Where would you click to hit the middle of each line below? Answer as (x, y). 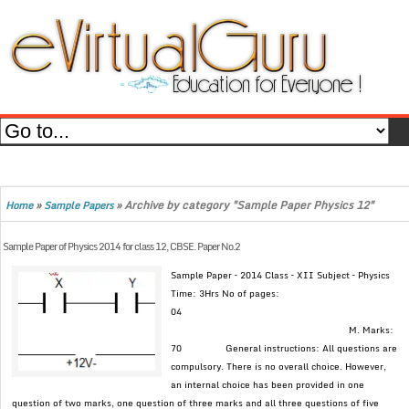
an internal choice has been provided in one (268, 385)
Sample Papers (79, 205)
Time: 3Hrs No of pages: (225, 294)
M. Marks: (283, 330)
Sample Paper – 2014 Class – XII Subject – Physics (281, 275)
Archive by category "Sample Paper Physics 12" (249, 205)
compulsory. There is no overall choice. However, (279, 367)
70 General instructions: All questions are (284, 348)
